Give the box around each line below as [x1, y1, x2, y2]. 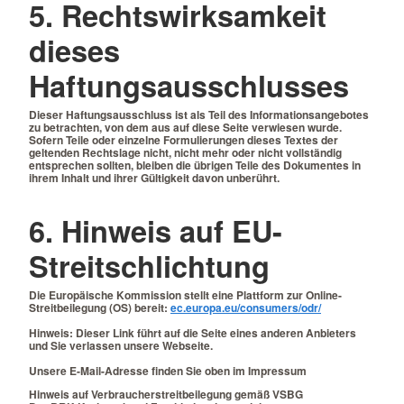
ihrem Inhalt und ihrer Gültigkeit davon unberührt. [29, 169, 280, 186]
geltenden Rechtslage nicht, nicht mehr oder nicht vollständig [29, 143, 342, 161]
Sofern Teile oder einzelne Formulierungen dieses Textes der [29, 131, 338, 148]
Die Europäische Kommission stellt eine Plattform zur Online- [29, 287, 342, 304]
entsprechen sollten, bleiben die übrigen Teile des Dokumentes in [29, 156, 361, 173]
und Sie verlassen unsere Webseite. [29, 337, 213, 354]
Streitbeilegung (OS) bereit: [29, 299, 170, 317]
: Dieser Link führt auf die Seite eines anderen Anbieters [69, 325, 356, 342]
